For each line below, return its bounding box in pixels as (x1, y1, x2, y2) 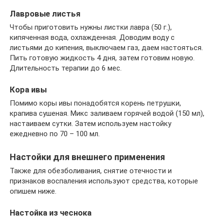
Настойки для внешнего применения (10, 152, 165, 163)
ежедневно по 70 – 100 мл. (10, 129, 100, 139)
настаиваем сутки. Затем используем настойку (10, 119, 171, 128)
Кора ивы (10, 85, 47, 94)
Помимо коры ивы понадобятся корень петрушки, (10, 99, 181, 108)
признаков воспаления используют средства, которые (10, 177, 198, 186)
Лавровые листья (10, 9, 80, 18)
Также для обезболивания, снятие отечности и (10, 166, 172, 176)
